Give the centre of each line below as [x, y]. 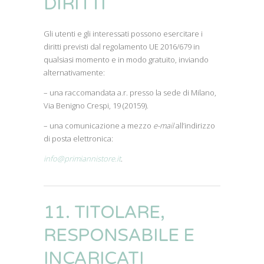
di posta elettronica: [78, 138]
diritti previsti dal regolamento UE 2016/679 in [122, 47]
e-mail [164, 126]
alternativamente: [74, 72]
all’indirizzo [194, 126]
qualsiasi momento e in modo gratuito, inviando [126, 60]
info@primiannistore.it [82, 159]
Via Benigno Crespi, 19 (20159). [96, 105]
